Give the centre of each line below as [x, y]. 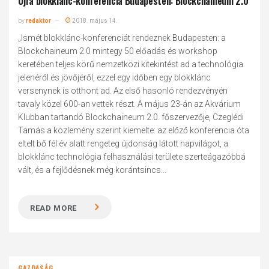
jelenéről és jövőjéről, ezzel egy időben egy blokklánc [115, 77]
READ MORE [54, 208]
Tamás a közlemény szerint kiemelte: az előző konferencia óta [134, 130]
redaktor [39, 21]
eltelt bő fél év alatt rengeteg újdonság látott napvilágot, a [123, 144]
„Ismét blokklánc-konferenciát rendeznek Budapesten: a [122, 38]
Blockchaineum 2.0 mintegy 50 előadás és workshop [118, 51]
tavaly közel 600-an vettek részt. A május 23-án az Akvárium [130, 104]
